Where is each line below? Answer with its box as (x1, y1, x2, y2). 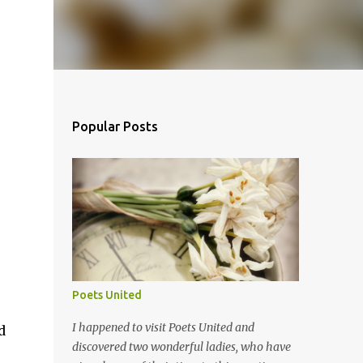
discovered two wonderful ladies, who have (71, 340, 291, 354)
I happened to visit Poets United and (71, 320, 254, 335)
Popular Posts (71, 119, 158, 134)
